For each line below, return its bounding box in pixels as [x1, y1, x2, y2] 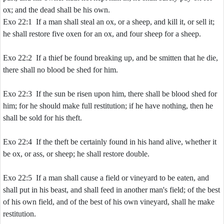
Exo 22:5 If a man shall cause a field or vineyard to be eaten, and [3, 173, 209, 182]
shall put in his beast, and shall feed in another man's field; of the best [3, 185, 220, 194]
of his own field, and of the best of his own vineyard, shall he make [3, 197, 214, 206]
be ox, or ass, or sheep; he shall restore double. [3, 149, 149, 158]
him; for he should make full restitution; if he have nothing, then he [3, 101, 213, 110]
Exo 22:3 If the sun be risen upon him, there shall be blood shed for [3, 89, 217, 98]
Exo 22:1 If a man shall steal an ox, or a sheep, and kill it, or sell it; [3, 17, 214, 26]
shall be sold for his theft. [3, 113, 82, 122]
